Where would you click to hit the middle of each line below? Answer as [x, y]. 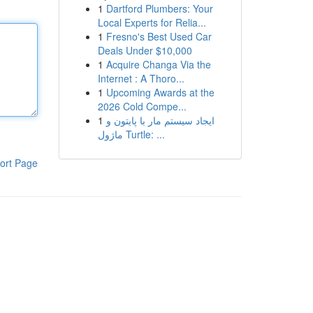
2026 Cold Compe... [142, 106]
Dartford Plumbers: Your [159, 8]
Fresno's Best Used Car [159, 36]
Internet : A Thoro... [141, 78]
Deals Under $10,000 [145, 50]
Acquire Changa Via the [158, 64]
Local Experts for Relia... [152, 22]
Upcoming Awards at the [160, 92]
